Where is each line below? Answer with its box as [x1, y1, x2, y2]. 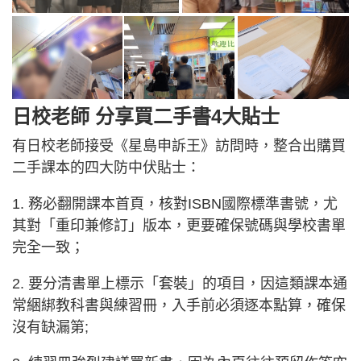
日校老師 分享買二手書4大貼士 [12, 105, 280, 127]
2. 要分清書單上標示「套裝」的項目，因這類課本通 [12, 275, 347, 292]
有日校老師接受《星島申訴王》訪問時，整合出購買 [12, 137, 346, 154]
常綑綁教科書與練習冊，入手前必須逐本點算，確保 [12, 297, 346, 313]
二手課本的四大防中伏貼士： [12, 159, 201, 176]
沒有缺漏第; [12, 318, 89, 335]
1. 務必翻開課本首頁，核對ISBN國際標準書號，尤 [12, 195, 338, 212]
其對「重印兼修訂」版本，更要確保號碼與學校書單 [12, 217, 346, 234]
